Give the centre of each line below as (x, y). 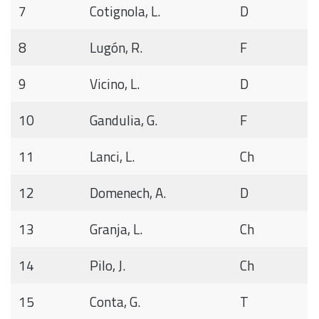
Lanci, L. (112, 157)
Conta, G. (115, 302)
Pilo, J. (107, 266)
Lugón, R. (116, 48)
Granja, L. (116, 229)
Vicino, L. (114, 84)
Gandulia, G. (123, 120)
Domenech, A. (127, 193)
